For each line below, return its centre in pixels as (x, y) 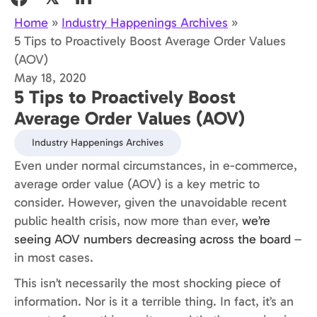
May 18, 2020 (50, 78)
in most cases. (54, 258)
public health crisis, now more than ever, (128, 221)
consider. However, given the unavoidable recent (150, 203)
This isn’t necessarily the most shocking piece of (148, 283)
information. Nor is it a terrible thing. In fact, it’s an (154, 302)
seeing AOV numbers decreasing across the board (152, 240)
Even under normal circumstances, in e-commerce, (156, 166)
